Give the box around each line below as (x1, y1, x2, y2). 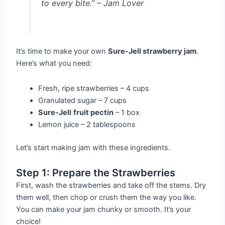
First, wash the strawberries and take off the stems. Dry (16, 181, 206, 190)
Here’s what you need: (16, 59, 92, 68)
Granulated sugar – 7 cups (38, 96, 127, 105)
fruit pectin (73, 108, 114, 118)
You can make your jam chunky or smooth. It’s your (16, 205, 191, 214)
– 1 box (114, 108, 140, 118)
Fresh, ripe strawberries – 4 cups (38, 84, 150, 93)
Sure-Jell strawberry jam (108, 47, 197, 56)
